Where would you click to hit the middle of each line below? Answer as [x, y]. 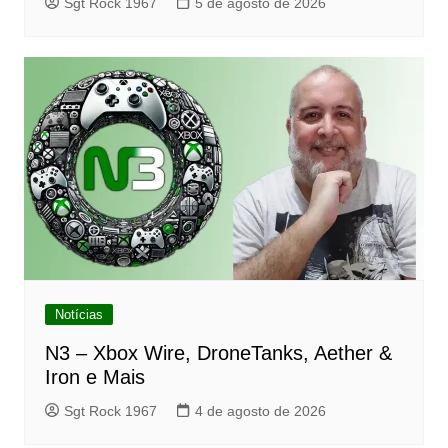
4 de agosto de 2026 [260, 411]
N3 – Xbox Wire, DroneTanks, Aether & [218, 353]
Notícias [78, 315]
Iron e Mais [94, 377]
